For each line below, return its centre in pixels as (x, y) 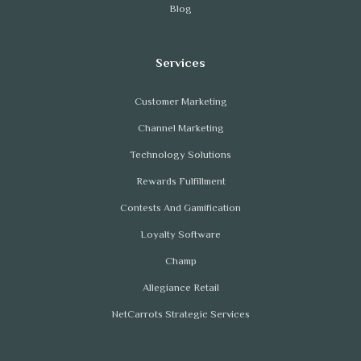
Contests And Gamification (180, 209)
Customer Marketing (180, 103)
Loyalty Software (180, 236)
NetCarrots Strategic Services (180, 315)
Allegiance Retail (180, 289)
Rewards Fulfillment (180, 183)
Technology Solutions (180, 156)
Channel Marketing (180, 129)
